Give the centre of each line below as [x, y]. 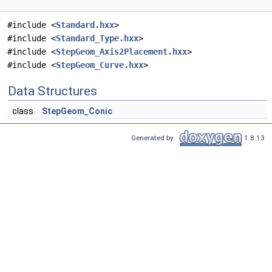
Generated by [154, 138]
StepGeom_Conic [77, 111]
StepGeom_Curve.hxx [100, 65]
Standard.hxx [85, 25]
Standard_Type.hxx [97, 39]
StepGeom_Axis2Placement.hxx [121, 52]
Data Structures [53, 91]
